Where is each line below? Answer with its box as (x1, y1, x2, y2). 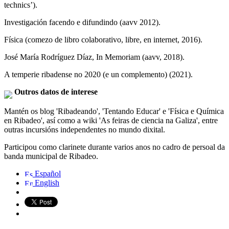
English (33, 178, 59, 187)
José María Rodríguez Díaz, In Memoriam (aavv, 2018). (4, 52, 185, 61)
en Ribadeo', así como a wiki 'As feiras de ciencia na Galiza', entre (4, 116, 218, 125)
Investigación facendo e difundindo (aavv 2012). (4, 17, 161, 27)
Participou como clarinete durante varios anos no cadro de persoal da (4, 142, 225, 151)
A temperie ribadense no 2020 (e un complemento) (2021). (4, 70, 193, 79)
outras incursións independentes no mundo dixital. (4, 125, 165, 134)
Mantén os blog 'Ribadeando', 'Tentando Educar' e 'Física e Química (4, 106, 224, 116)
